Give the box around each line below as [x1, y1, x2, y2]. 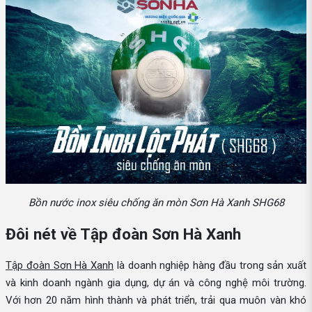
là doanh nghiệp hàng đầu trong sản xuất [114, 258, 306, 272]
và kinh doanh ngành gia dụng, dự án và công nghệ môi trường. [6, 276, 306, 289]
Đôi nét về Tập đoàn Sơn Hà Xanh [6, 225, 241, 244]
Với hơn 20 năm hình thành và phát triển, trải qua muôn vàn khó [6, 293, 306, 306]
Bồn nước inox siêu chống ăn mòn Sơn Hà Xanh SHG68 [28, 196, 284, 210]
